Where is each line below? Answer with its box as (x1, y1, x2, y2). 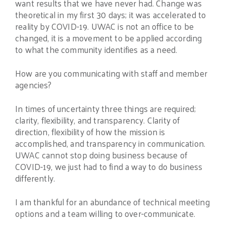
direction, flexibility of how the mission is (15, 124, 165, 139)
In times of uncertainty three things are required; (15, 100, 196, 116)
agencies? (15, 77, 52, 93)
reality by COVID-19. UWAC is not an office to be (15, 19, 194, 34)
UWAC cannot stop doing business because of (15, 147, 188, 162)
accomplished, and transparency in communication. (15, 135, 206, 151)
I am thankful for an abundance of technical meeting (15, 194, 210, 209)
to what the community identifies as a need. (15, 42, 178, 58)
